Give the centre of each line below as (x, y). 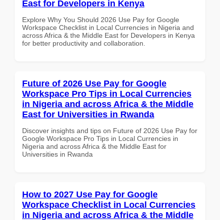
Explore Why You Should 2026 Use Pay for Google (101, 19)
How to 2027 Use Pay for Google (90, 194)
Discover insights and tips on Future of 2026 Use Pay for (110, 130)
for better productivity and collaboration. (84, 43)
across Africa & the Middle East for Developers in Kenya (109, 35)
